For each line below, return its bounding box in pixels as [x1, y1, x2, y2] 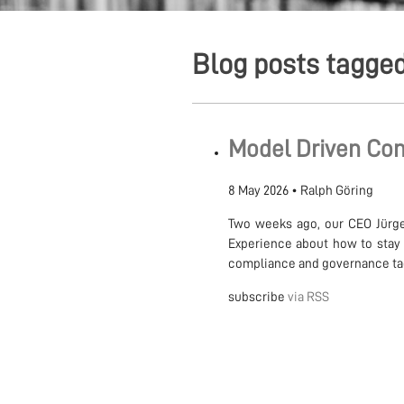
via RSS [287, 290, 329, 305]
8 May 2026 [227, 184, 289, 198]
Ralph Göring [299, 184, 373, 198]
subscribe [227, 290, 288, 305]
